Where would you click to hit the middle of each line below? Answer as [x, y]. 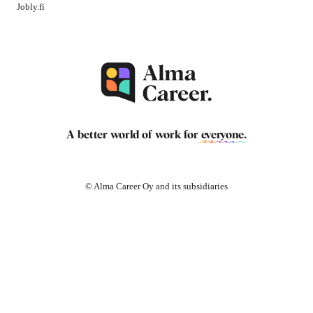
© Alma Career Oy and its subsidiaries [156, 186]
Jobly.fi [31, 7]
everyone [223, 135]
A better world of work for [134, 135]
